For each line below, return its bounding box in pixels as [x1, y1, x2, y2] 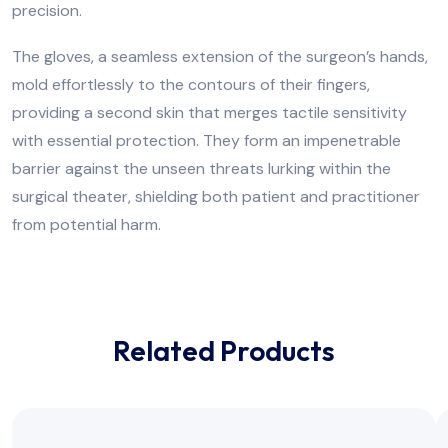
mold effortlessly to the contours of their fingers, [12, 73, 370, 95]
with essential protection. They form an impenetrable [12, 129, 401, 151]
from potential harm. [12, 213, 161, 235]
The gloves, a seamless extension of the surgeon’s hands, [12, 45, 428, 67]
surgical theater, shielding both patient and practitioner [12, 185, 420, 207]
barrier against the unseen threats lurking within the [12, 157, 391, 179]
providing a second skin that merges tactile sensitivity [12, 101, 407, 123]
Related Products [113, 333, 335, 369]
